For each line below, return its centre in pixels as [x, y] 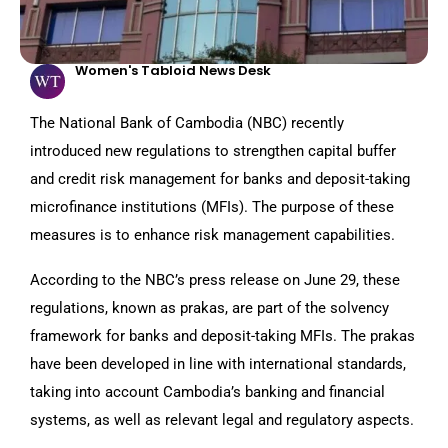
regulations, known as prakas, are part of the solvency [209, 308]
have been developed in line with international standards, [218, 364]
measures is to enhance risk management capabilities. [212, 235]
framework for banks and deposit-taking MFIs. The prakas [222, 336]
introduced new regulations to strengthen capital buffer [213, 151]
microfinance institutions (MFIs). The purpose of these [212, 207]
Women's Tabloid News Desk [173, 70]
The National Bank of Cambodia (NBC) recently [187, 123]
